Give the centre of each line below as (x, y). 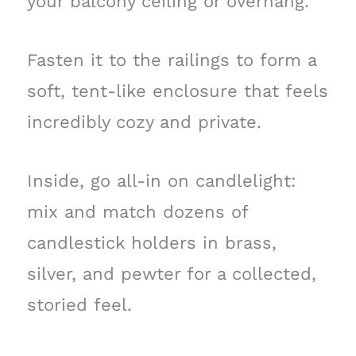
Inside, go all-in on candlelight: (161, 180)
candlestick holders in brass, (151, 242)
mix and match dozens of (137, 211)
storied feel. (79, 304)
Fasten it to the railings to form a (171, 60)
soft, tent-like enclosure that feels (177, 91)
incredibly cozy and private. (144, 122)
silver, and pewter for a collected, (171, 273)
